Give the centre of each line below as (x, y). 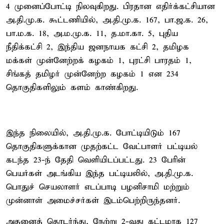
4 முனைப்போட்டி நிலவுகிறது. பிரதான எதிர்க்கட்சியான (110, 6)
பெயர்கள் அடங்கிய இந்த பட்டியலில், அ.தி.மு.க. (99, 173)
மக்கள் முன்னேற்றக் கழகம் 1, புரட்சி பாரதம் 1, (99, 60)
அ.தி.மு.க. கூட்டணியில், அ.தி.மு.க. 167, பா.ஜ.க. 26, (107, 20)
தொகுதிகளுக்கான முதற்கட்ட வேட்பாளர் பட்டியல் (102, 146)
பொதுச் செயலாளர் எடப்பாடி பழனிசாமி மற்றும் (98, 187)
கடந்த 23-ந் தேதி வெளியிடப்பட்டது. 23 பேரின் (96, 160)
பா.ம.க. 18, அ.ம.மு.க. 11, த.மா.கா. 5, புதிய (92, 33)
